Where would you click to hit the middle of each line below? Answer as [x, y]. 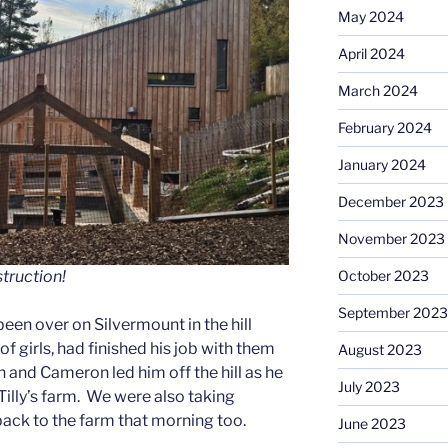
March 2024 [377, 90]
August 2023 [379, 349]
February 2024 [384, 127]
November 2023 [391, 238]
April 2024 [371, 53]
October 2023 [383, 275]
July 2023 [368, 386]
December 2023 [390, 201]
